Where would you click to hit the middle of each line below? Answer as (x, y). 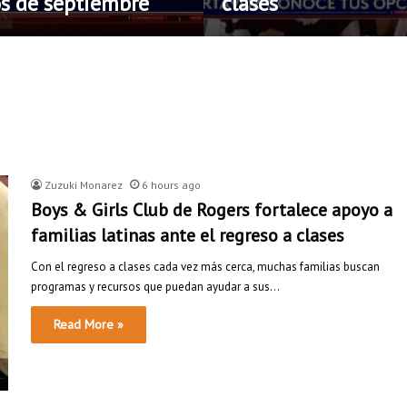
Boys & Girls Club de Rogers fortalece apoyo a (212, 210)
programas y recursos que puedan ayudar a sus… (155, 287)
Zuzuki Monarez (84, 185)
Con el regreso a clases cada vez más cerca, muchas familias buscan (205, 267)
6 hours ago (171, 185)
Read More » (89, 324)
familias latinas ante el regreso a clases (188, 235)
